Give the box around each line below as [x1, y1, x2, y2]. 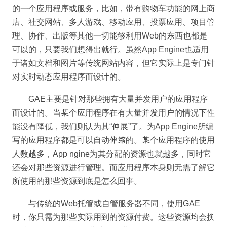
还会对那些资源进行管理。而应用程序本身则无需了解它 [12, 163, 215, 172]
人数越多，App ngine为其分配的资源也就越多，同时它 [12, 149, 211, 159]
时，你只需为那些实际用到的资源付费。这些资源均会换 [12, 213, 215, 222]
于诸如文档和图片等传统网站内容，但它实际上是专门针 [12, 59, 215, 67]
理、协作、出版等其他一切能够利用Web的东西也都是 [12, 31, 207, 40]
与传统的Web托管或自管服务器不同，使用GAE [28, 199, 200, 208]
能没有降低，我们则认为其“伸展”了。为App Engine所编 [12, 122, 214, 131]
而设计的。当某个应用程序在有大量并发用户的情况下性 [12, 108, 215, 118]
